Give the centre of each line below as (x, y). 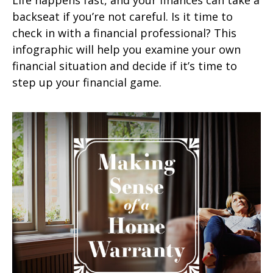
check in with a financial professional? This (124, 33)
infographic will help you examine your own (126, 49)
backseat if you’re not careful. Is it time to (122, 16)
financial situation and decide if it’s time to (125, 66)
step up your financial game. (87, 82)
